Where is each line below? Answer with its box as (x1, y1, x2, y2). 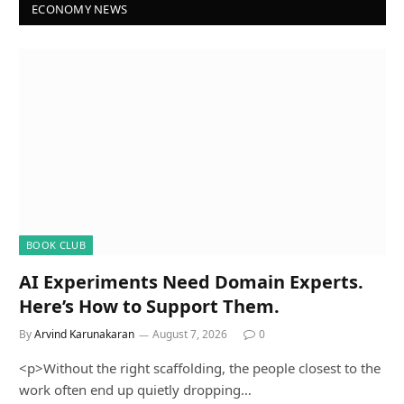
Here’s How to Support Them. (19, 294, 280, 319)
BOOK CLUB (26, 238, 86, 252)
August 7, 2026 (152, 326, 227, 343)
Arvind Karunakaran (34, 326, 134, 343)
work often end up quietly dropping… (19, 381, 252, 399)
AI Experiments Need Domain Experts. (19, 270, 363, 295)
